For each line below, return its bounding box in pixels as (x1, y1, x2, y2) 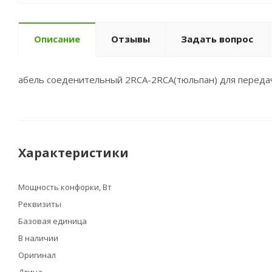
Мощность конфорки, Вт (18, 182, 112, 192)
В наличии (18, 233, 58, 243)
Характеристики (18, 144, 129, 161)
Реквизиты (18, 199, 61, 209)
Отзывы (111, 33, 150, 45)
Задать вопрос (181, 33, 253, 45)
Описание (34, 33, 80, 45)
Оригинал (18, 250, 56, 260)
